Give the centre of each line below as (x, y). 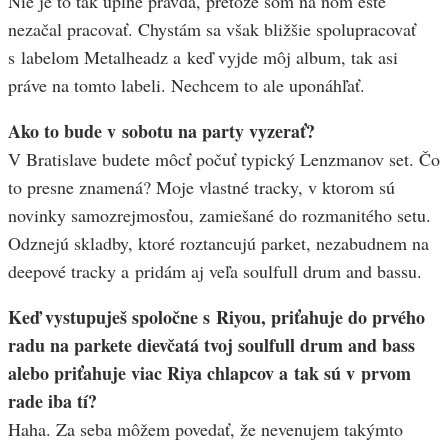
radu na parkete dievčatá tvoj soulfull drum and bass (211, 345)
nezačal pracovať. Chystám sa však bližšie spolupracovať (212, 29)
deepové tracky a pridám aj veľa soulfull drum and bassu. (215, 271)
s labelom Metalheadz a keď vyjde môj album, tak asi (203, 57)
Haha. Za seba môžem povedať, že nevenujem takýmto (205, 429)
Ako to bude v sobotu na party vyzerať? (161, 131)
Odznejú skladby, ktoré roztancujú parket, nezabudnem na (218, 243)
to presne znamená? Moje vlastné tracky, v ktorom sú (201, 187)
